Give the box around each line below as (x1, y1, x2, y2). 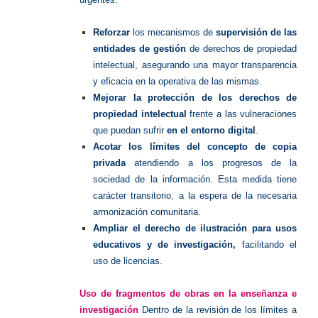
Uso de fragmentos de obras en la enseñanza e (79, 288, 297, 300)
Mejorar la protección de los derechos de (93, 92, 297, 104)
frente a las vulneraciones (186, 109, 297, 120)
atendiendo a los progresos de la (134, 158, 297, 169)
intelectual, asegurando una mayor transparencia (93, 60, 297, 71)
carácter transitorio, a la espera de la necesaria (93, 190, 297, 202)
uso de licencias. (93, 256, 163, 267)
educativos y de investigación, (93, 239, 242, 251)
